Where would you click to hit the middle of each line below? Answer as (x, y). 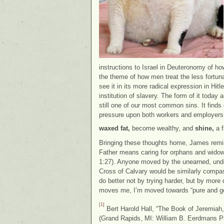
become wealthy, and (162, 128)
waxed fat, (114, 128)
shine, (204, 128)
